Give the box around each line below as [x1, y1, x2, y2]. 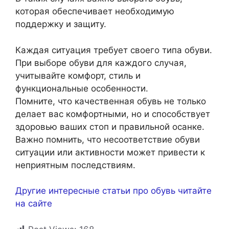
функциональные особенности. [15, 83, 148, 94]
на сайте [15, 198, 52, 209]
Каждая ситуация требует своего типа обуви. [15, 44, 212, 55]
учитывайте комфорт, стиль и [15, 70, 141, 81]
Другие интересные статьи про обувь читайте [15, 186, 212, 196]
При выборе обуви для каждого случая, [15, 57, 187, 68]
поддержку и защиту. [15, 19, 106, 29]
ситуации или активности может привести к [15, 147, 205, 157]
